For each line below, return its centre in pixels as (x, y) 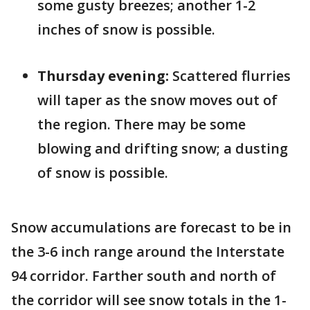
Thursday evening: (103, 75)
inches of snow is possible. (126, 29)
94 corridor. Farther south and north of (144, 275)
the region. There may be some (142, 124)
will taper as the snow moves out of (157, 100)
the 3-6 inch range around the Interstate (148, 251)
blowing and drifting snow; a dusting (163, 148)
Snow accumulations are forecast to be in (151, 227)
